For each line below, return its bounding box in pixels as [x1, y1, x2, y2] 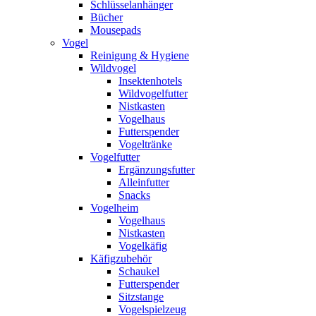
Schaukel [119, 265, 159, 277]
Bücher [90, 11, 123, 23]
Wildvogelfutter [119, 87, 188, 99]
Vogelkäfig [119, 240, 167, 252]
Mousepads [90, 24, 141, 36]
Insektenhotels [119, 75, 182, 87]
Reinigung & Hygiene [90, 49, 189, 61]
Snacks [119, 189, 150, 201]
